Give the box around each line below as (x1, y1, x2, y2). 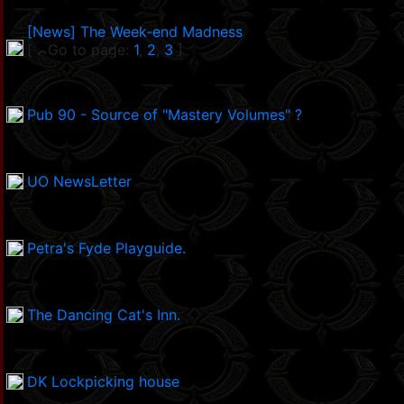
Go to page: (48, 41, 133, 60)
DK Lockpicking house (27, 372, 179, 391)
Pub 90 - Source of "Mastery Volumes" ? (27, 106, 302, 124)
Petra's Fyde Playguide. (27, 239, 186, 258)
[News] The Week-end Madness (27, 23, 243, 41)
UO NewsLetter (27, 172, 132, 191)
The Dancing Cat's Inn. (27, 306, 180, 325)
